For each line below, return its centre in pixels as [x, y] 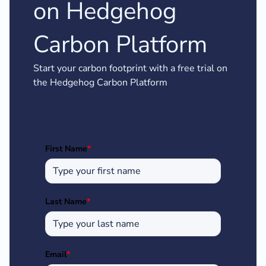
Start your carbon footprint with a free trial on [130, 69]
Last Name [66, 202]
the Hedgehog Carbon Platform [100, 83]
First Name [66, 149]
